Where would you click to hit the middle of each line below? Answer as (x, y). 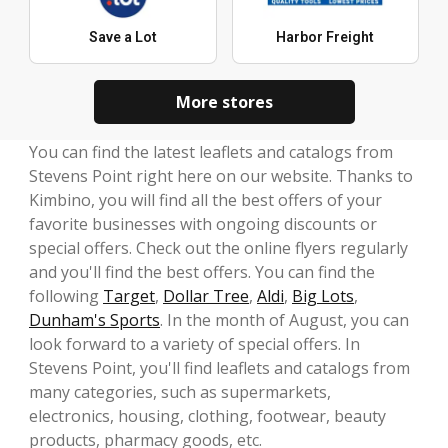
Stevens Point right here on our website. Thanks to (221, 176)
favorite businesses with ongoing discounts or (203, 224)
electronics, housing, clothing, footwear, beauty (207, 416)
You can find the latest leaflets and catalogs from (211, 152)
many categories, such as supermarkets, (180, 392)
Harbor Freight (325, 37)
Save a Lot (122, 37)
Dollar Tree (206, 296)
